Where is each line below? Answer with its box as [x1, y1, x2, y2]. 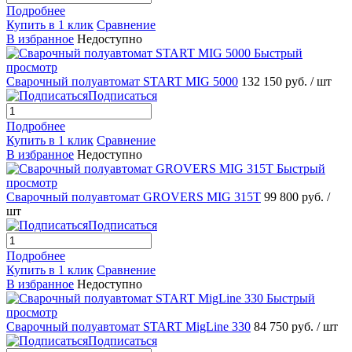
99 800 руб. [264, 189, 327, 203]
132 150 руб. [241, 74, 310, 88]
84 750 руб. [254, 319, 317, 333]
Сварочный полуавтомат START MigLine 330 [6, 319, 251, 333]
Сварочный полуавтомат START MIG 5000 [6, 74, 238, 88]
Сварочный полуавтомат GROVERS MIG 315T [6, 189, 261, 203]
